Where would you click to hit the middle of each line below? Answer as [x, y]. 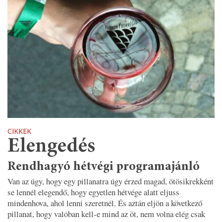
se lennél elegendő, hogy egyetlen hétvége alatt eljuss [93, 192]
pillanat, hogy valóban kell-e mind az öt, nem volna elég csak [106, 214]
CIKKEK [19, 131]
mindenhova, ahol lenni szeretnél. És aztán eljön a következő [105, 203]
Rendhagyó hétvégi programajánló [104, 167]
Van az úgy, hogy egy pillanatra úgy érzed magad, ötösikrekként [111, 181]
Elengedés [51, 147]
